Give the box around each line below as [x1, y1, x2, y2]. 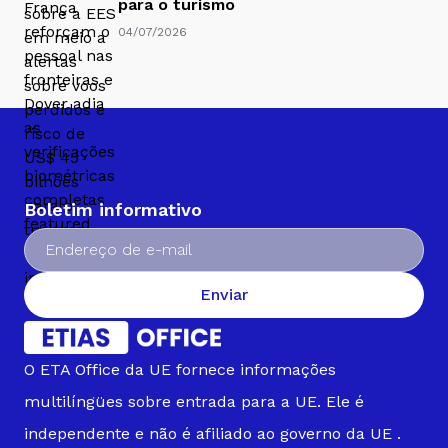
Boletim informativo [24, 198, 202, 220]
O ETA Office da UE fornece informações [24, 359, 336, 379]
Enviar [200, 284, 248, 304]
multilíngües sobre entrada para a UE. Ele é [24, 391, 364, 411]
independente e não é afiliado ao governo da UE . [24, 423, 401, 443]
